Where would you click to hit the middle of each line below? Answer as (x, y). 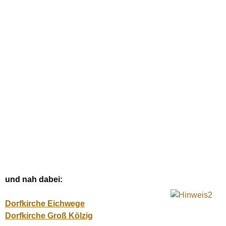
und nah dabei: (34, 179)
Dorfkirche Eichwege (45, 203)
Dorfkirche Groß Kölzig (49, 215)
